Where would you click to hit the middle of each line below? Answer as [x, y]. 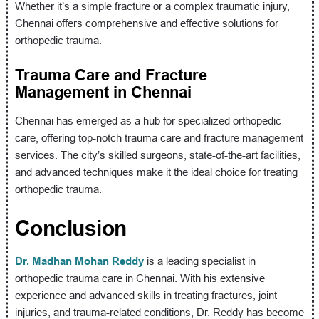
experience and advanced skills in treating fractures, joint [146, 295]
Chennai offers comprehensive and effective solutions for [146, 23]
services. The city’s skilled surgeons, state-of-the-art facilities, [157, 155]
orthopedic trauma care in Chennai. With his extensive [140, 278]
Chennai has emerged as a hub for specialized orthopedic [148, 120]
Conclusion [70, 228]
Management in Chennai [103, 92]
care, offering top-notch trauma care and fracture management [159, 137]
